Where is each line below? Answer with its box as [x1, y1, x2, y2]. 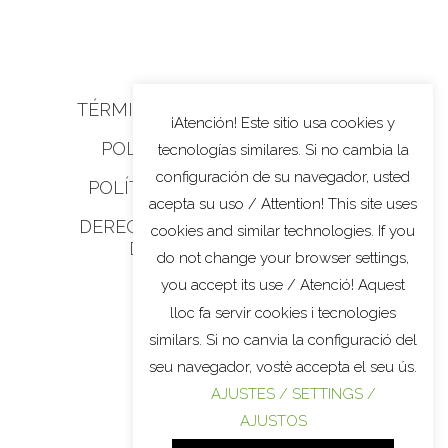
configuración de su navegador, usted [156, 168, 410, 187]
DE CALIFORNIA [129, 238, 268, 259]
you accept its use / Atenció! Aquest [161, 276, 405, 295]
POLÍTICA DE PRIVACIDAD [87, 177, 310, 198]
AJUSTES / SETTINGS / [210, 384, 376, 403]
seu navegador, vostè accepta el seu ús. [149, 357, 417, 376]
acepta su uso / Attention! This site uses [149, 195, 417, 214]
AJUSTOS [239, 412, 307, 430]
